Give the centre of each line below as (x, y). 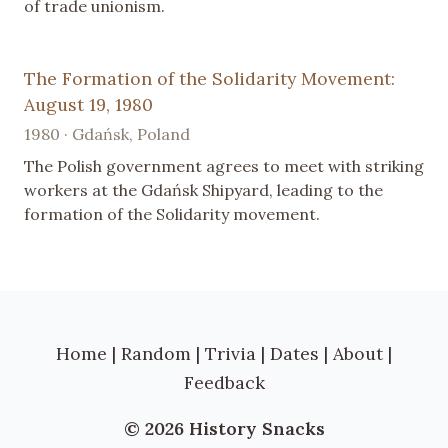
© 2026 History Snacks (224, 429)
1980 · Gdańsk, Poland (107, 134)
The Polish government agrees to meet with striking (224, 166)
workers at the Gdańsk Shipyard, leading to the (203, 190)
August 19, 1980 (88, 105)
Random (156, 353)
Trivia (230, 353)
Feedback (224, 382)
